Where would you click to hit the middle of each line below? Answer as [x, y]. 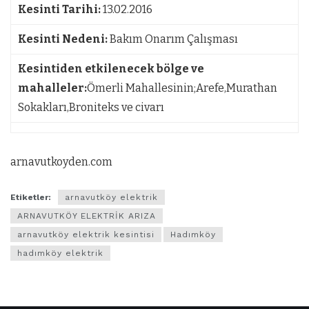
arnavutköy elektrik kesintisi [86, 235]
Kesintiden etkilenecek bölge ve [111, 69]
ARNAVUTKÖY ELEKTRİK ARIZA [87, 216]
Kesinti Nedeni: [64, 39]
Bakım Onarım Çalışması [174, 39]
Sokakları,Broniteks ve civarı [91, 108]
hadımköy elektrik [60, 253]
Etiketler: [31, 198]
